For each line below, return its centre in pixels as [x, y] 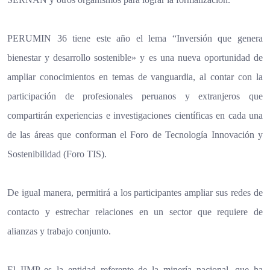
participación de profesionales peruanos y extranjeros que [135, 96]
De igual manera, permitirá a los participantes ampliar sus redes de [135, 192]
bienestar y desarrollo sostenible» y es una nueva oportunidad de [135, 57]
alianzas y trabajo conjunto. [59, 231]
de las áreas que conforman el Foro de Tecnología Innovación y [135, 134]
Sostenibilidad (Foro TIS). [57, 154]
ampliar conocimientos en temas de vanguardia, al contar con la [135, 77]
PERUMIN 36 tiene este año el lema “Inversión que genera [135, 38]
